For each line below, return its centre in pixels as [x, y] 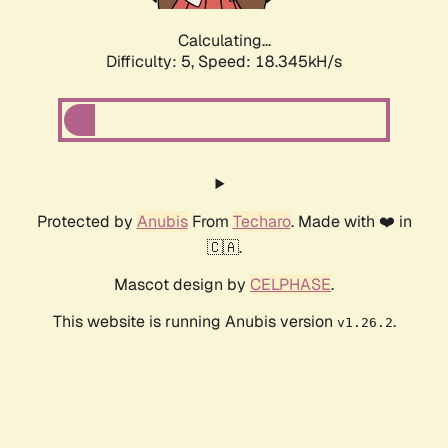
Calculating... [224, 41]
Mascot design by [182, 285]
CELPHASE [290, 285]
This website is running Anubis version [194, 322]
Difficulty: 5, [152, 62]
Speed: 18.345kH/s [270, 62]
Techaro [261, 222]
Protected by [86, 222]
